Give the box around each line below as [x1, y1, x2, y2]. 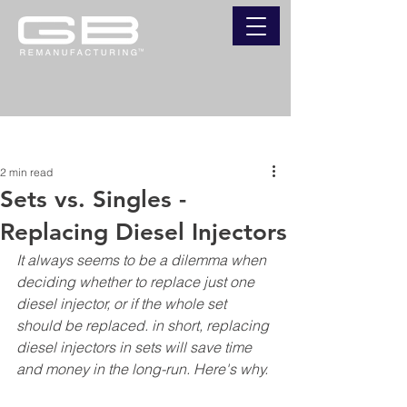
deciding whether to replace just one [16, 273, 258, 291]
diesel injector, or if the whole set [16, 294, 230, 313]
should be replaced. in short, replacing [16, 316, 273, 334]
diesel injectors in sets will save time [16, 338, 255, 356]
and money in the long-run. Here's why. [16, 360, 268, 378]
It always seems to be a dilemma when [16, 251, 270, 269]
